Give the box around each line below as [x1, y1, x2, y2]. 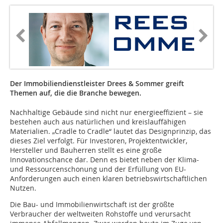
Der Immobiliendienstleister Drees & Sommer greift [10, 79, 184, 89]
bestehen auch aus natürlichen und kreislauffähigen [10, 117, 186, 127]
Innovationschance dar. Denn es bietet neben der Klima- [10, 155, 199, 165]
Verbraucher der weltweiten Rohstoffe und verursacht [10, 209, 191, 219]
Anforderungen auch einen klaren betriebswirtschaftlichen [10, 174, 207, 184]
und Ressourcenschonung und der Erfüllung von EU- [10, 164, 186, 174]
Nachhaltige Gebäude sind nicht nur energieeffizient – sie [10, 108, 203, 117]
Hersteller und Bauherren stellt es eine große [10, 145, 162, 155]
